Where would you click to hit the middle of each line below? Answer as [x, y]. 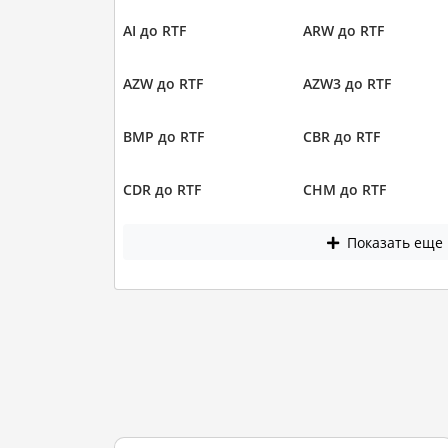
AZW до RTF [162, 84]
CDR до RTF [161, 190]
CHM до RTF [344, 190]
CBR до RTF [341, 137]
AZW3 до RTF [347, 84]
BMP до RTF [163, 137]
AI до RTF [154, 31]
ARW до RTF [343, 31]
